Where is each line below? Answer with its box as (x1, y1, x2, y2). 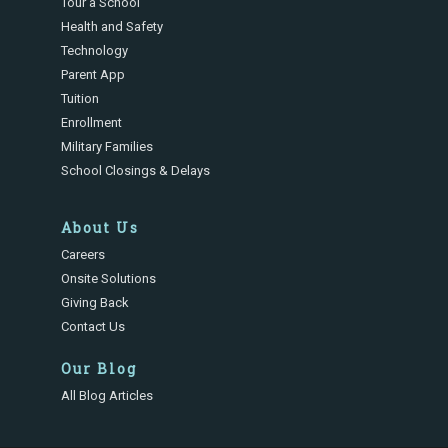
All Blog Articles (61, 388, 154, 404)
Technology (61, 43, 129, 59)
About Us (61, 218, 140, 238)
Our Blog (61, 359, 138, 379)
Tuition (61, 91, 100, 107)
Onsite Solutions (61, 271, 157, 287)
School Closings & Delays (61, 163, 211, 179)
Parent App (61, 67, 126, 83)
